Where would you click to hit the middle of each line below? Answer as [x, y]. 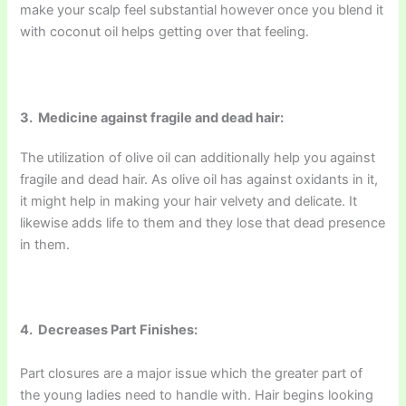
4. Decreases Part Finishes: [109, 330]
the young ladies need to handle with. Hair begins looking [197, 395]
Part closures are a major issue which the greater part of [192, 373]
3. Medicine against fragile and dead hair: [152, 117]
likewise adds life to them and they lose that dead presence [203, 222]
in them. [45, 244]
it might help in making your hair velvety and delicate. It [189, 201]
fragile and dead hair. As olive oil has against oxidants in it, [199, 179]
